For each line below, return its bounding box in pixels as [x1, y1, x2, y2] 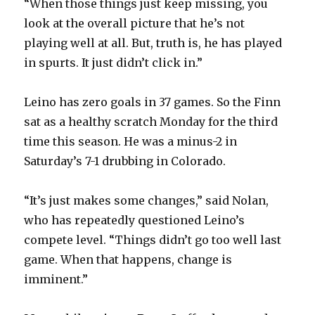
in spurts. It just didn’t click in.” [24, 56, 203, 70]
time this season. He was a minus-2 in [24, 134, 238, 149]
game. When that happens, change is [24, 252, 233, 267]
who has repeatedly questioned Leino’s [24, 213, 245, 228]
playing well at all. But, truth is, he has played [24, 36, 283, 51]
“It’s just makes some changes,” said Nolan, [24, 193, 269, 208]
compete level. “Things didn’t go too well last [24, 233, 282, 247]
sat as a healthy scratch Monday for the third [24, 115, 278, 129]
